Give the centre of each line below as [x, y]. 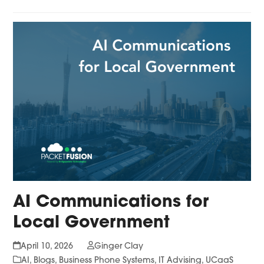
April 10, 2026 [47, 246]
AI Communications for [111, 202]
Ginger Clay [118, 246]
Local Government [92, 223]
